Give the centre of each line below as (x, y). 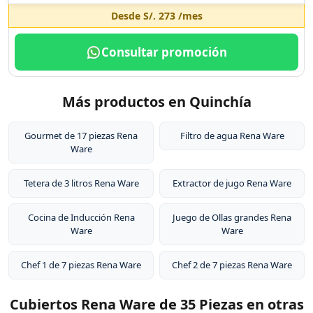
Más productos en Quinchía (156, 102)
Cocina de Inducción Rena (81, 217)
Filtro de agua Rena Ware (232, 136)
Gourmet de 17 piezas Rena (81, 136)
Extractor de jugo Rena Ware (232, 183)
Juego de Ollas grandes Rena (232, 217)
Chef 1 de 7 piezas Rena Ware (81, 265)
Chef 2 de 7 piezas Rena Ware (232, 265)
